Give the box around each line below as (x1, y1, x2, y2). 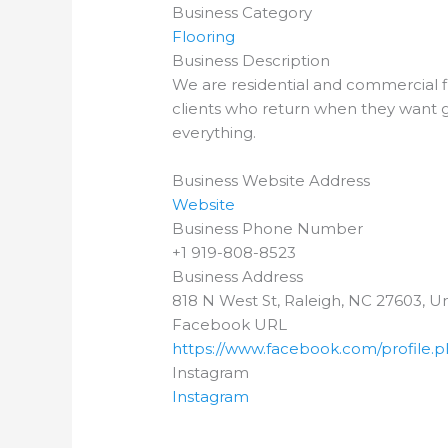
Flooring (172, 27, 236, 47)
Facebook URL (172, 315, 288, 335)
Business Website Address (172, 171, 371, 191)
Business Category (172, 3, 313, 23)
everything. (172, 123, 257, 143)
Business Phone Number (172, 219, 364, 239)
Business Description (172, 51, 331, 71)
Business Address (172, 267, 304, 287)
